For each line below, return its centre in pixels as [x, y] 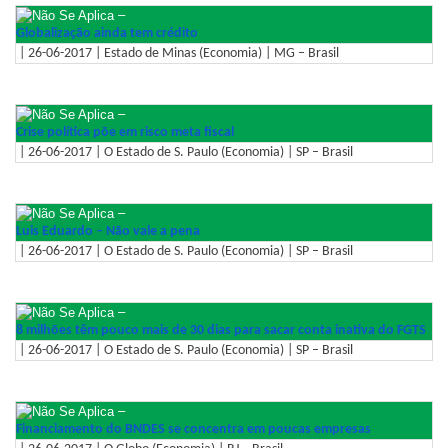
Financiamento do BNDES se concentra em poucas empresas [193, 430]
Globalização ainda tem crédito [107, 34]
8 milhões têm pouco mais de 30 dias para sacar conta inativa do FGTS [221, 331]
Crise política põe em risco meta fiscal [125, 133]
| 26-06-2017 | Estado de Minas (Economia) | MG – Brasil [177, 54]
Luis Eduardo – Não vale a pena [108, 232]
